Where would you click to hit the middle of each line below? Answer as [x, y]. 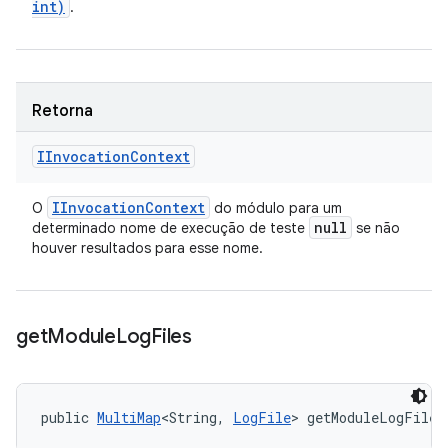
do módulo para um [276, 208]
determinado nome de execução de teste [170, 228]
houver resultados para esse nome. [147, 248]
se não [376, 228]
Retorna [62, 111]
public [69, 417]
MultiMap [129, 417]
